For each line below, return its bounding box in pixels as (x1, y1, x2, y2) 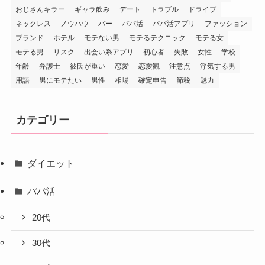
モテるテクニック (128, 33, 186, 42)
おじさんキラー (15, 5, 65, 14)
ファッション (204, 19, 247, 28)
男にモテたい (38, 76, 82, 85)
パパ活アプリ (152, 19, 195, 28)
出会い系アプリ (83, 47, 134, 56)
